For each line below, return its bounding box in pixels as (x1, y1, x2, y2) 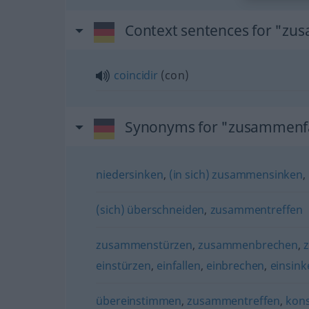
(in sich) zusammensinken (168, 166, 303, 182)
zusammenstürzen (96, 237, 193, 252)
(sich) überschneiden (96, 201, 205, 217)
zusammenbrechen (198, 237, 298, 252)
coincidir (114, 67, 158, 83)
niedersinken (96, 166, 163, 182)
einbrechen (206, 257, 265, 273)
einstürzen (96, 257, 151, 273)
